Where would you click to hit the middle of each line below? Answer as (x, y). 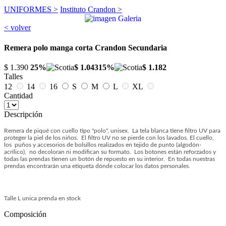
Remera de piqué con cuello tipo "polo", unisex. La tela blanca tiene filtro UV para (112, 130)
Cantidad (18, 95)
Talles (13, 76)
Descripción (23, 114)
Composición (25, 214)
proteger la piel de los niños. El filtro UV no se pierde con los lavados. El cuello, (109, 137)
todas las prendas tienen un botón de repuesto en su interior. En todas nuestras (109, 159)
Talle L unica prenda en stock (42, 198)
